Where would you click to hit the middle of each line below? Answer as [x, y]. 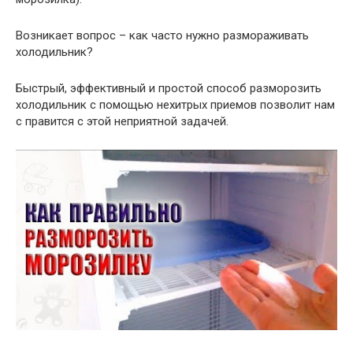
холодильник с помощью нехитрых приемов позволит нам [175, 104]
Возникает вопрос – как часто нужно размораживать [162, 35]
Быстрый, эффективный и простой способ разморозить [169, 88]
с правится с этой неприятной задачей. [122, 121]
